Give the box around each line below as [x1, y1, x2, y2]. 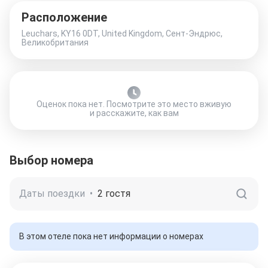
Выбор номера [10, 153, 93, 167]
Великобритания [22, 38, 89, 47]
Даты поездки [19, 188, 85, 199]
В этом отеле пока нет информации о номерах [19, 232, 203, 241]
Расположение [22, 10, 107, 25]
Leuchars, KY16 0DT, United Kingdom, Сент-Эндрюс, [22, 29, 223, 38]
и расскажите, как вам [89, 108, 179, 118]
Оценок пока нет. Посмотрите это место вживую [36, 99, 232, 109]
